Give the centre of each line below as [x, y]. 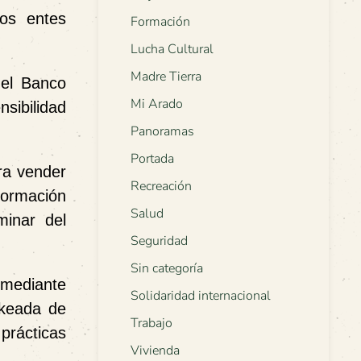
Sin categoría [167, 269]
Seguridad [159, 241]
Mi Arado [157, 104]
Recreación [161, 187]
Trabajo [151, 324]
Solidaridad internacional [201, 296]
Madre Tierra [166, 77]
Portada [152, 159]
